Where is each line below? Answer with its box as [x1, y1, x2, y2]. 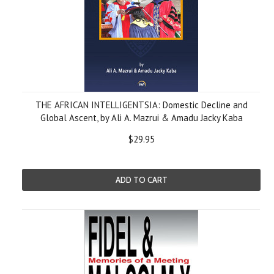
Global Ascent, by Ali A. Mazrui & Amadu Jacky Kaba [40, 112, 243, 124]
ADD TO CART [115, 175, 168, 185]
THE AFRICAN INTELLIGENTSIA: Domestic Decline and [35, 99, 248, 111]
